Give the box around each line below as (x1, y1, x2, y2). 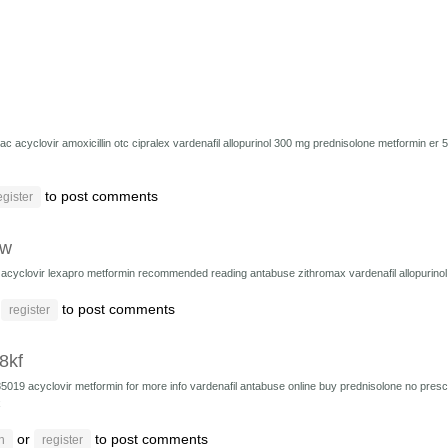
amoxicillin (62, 137, 114, 149)
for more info (126, 380, 190, 392)
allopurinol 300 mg (223, 137, 313, 149)
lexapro (48, 267, 87, 279)
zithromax (298, 267, 349, 279)
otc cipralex (114, 137, 173, 149)
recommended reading (138, 267, 250, 279)
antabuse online (240, 380, 319, 392)
